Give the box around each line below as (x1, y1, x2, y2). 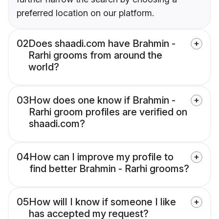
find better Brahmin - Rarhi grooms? (29, 163, 189, 175)
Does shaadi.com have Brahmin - (28, 38, 175, 50)
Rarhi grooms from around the (28, 49, 162, 62)
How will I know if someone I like (29, 196, 176, 208)
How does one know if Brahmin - (29, 94, 175, 107)
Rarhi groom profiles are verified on (29, 106, 187, 118)
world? (28, 61, 59, 73)
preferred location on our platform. (17, 8, 154, 19)
